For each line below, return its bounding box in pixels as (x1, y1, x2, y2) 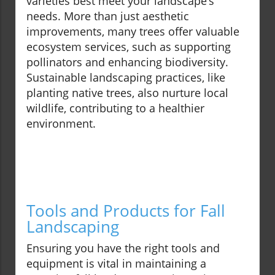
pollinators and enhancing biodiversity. (26, 55, 228, 70)
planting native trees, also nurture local (26, 85, 228, 101)
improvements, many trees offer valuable (26, 24, 239, 39)
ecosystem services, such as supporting (26, 39, 231, 55)
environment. (26, 116, 96, 131)
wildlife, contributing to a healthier (26, 101, 204, 116)
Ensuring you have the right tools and (26, 241, 220, 256)
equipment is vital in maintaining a (26, 256, 206, 271)
